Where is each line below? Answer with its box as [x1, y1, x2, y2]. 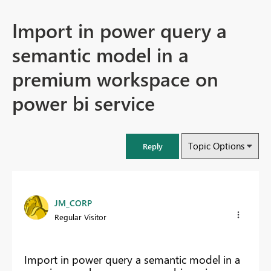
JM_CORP [54, 197, 92, 209]
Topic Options [188, 140, 244, 152]
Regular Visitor [54, 212, 106, 223]
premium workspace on [12, 65, 218, 93]
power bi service [12, 89, 155, 117]
